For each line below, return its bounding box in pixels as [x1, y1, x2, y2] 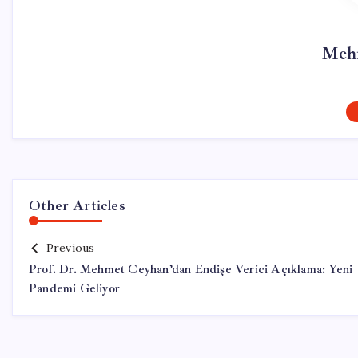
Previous [46, 241, 95, 255]
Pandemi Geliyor [29, 281, 120, 296]
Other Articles [29, 197, 125, 214]
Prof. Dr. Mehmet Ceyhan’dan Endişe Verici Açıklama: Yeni [29, 262, 353, 277]
